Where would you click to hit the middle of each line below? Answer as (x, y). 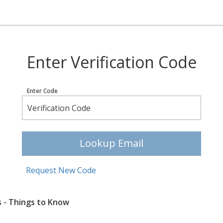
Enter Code (42, 91)
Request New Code (61, 170)
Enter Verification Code (111, 62)
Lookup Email (111, 143)
